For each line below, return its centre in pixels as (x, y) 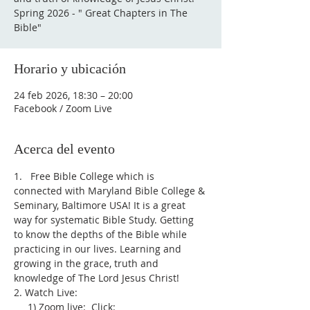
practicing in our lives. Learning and (99, 249)
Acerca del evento (64, 149)
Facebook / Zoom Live (63, 108)
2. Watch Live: (46, 292)
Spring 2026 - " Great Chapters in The (101, 13)
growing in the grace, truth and (88, 263)
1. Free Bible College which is (85, 176)
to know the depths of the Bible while (102, 234)
